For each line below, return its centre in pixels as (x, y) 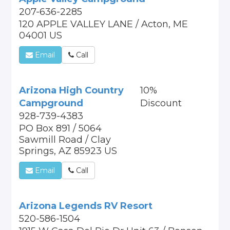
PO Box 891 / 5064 (61, 128)
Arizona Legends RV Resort (86, 206)
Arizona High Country (72, 90)
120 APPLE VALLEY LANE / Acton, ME (104, 24)
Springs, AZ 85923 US (68, 151)
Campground (51, 103)
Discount (161, 103)
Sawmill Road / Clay (65, 140)
